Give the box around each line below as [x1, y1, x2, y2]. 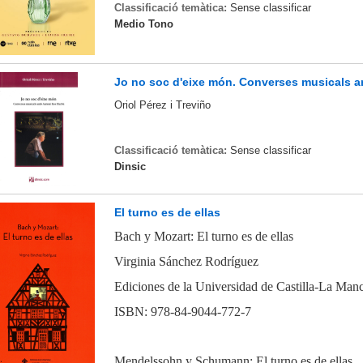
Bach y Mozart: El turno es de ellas [113, 229, 293, 244]
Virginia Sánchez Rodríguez [113, 254, 258, 269]
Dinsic [113, 160, 146, 173]
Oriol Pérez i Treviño [113, 99, 211, 112]
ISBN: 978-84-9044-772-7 [113, 304, 251, 318]
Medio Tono [113, 17, 173, 30]
